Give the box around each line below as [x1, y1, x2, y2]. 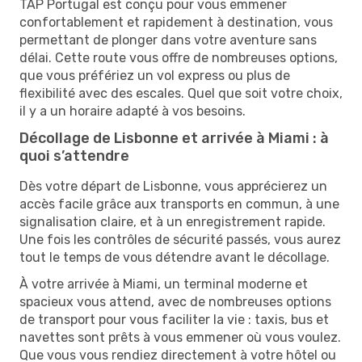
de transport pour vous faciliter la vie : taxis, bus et [19, 311, 329, 327]
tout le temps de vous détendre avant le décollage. [19, 249, 330, 265]
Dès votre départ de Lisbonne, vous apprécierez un [19, 178, 327, 194]
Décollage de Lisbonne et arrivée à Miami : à [19, 128, 329, 147]
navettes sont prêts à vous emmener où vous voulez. [19, 329, 341, 345]
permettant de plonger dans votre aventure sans [19, 32, 317, 48]
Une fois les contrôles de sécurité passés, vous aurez [19, 231, 341, 247]
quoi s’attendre [19, 146, 129, 165]
